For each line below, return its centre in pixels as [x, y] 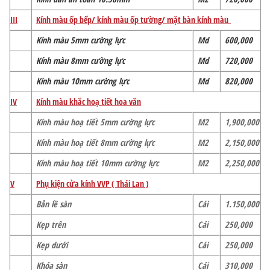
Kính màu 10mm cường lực [83, 81]
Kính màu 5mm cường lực [81, 40]
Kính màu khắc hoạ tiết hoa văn [89, 101]
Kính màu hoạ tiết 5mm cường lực [96, 122]
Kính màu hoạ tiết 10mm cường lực [98, 163]
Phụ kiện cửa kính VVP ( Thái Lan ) [93, 183]
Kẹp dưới [52, 245]
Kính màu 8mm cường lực [81, 60]
